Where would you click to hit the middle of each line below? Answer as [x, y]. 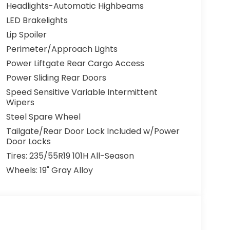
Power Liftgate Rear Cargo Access [75, 64]
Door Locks [28, 142]
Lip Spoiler [26, 35]
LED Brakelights [37, 21]
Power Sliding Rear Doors [56, 78]
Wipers [20, 103]
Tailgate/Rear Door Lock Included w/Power [93, 131]
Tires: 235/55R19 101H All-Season [70, 156]
